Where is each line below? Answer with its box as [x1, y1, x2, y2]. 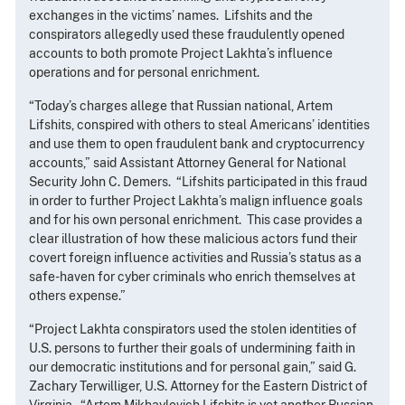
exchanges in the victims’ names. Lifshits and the [29, 8, 313, 24]
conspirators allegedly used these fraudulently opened [29, 27, 344, 42]
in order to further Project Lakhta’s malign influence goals [29, 193, 363, 209]
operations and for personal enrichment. [29, 65, 259, 80]
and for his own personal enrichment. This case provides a [29, 212, 363, 228]
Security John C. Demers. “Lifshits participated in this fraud [29, 174, 367, 190]
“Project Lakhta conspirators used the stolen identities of [29, 322, 357, 337]
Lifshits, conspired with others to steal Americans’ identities [29, 118, 370, 133]
